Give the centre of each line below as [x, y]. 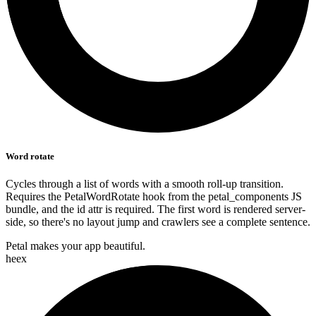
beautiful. [124, 246]
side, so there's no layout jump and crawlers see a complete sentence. [158, 222]
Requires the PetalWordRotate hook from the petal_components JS [154, 197]
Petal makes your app [55, 246]
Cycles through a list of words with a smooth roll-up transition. [145, 184]
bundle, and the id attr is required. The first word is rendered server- [156, 209]
